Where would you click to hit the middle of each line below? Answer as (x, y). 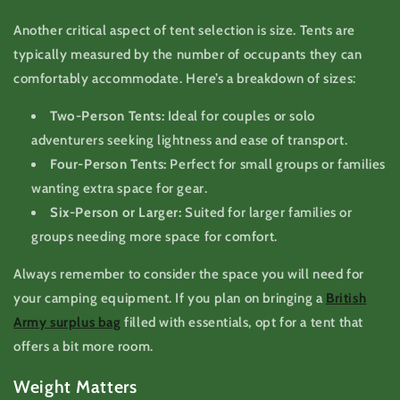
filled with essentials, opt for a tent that (242, 322)
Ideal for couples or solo (240, 116)
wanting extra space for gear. (120, 188)
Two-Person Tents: (108, 116)
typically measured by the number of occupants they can (188, 54)
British (346, 298)
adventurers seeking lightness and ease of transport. (190, 140)
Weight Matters (75, 387)
